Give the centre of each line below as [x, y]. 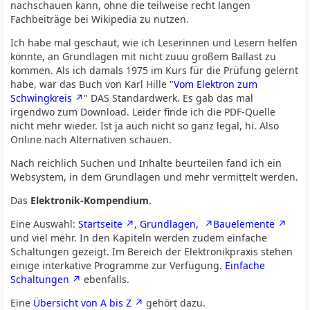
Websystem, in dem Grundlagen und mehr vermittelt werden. [155, 177]
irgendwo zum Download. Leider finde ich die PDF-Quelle [143, 112]
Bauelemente [244, 224]
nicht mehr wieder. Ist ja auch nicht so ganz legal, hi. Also [145, 126]
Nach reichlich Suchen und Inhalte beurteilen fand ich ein [146, 163]
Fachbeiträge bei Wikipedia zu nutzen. [100, 19]
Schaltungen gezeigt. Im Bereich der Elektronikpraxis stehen [152, 252]
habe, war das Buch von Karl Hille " [92, 84]
